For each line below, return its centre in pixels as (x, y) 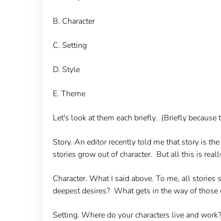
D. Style (66, 69)
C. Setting (70, 45)
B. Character (74, 21)
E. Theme (69, 93)
